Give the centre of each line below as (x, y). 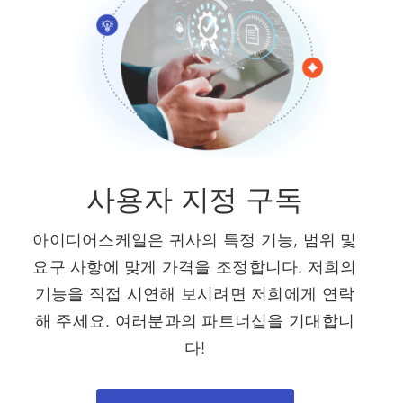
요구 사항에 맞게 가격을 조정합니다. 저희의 (195, 267)
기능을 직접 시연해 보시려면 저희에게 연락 (195, 294)
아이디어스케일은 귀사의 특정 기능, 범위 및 (195, 240)
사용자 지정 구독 (195, 200)
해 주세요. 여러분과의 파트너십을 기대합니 (195, 321)
